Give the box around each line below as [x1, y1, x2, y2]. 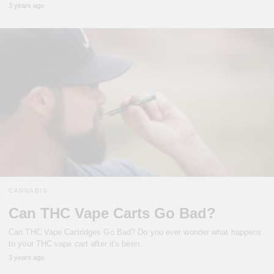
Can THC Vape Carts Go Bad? [9, 205, 216, 222]
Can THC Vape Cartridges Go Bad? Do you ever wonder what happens [9, 228, 262, 237]
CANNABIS [9, 187, 48, 194]
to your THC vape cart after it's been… [9, 239, 147, 249]
